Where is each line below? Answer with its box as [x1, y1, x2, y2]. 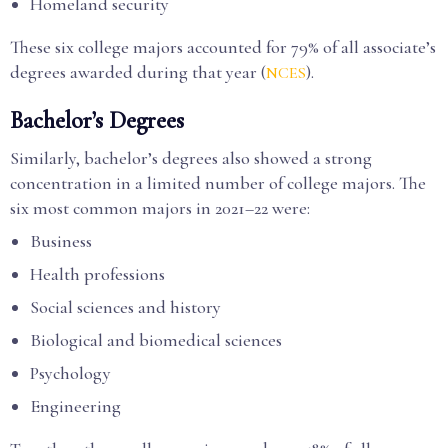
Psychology [30, 362, 111, 384]
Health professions [30, 263, 165, 285]
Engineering [30, 395, 121, 417]
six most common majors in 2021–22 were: [10, 197, 310, 219]
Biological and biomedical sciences [30, 329, 282, 351]
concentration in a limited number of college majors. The [10, 172, 426, 194]
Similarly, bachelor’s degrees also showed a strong [10, 147, 372, 169]
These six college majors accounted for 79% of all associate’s [10, 36, 436, 58]
